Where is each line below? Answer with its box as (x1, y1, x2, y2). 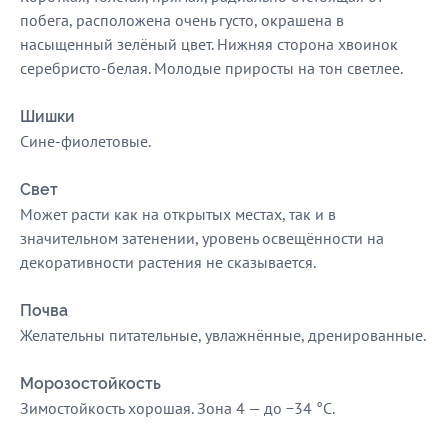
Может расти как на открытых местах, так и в (20, 204, 336, 224)
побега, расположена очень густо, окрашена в (20, 10, 344, 30)
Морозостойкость (20, 374, 161, 393)
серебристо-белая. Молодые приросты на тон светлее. (20, 58, 403, 78)
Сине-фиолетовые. (20, 131, 151, 151)
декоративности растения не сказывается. (20, 252, 316, 272)
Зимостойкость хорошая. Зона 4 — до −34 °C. (20, 398, 335, 418)
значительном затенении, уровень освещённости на (20, 228, 384, 248)
